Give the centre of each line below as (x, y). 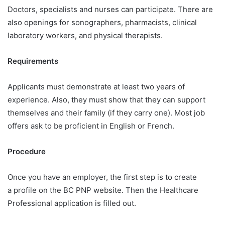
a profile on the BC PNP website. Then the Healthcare (103, 190)
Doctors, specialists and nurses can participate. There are (110, 10)
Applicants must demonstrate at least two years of (96, 87)
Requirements (33, 61)
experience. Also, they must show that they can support (106, 100)
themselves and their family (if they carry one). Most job (106, 113)
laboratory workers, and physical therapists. (85, 36)
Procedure (27, 152)
